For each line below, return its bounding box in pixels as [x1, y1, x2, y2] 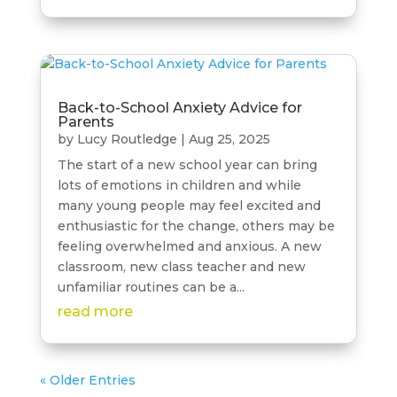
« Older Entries [39, 371, 136, 388]
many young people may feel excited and [57, 197, 321, 214]
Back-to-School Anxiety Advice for [57, 98, 302, 116]
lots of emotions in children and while [57, 176, 301, 193]
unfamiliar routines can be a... [57, 278, 245, 295]
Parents [57, 113, 114, 130]
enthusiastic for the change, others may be [57, 217, 335, 234]
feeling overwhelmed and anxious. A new [57, 237, 322, 254]
